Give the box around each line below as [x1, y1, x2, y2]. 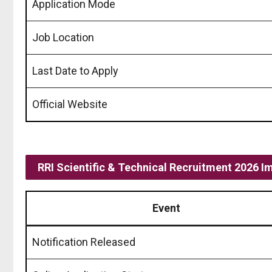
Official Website [32, 97, 107, 110]
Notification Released [32, 235, 135, 248]
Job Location [32, 30, 94, 44]
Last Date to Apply [32, 64, 118, 77]
